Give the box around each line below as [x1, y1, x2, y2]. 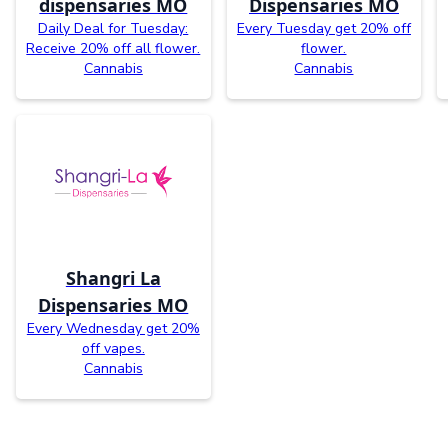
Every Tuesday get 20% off [236, 19, 411, 38]
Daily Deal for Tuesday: [38, 19, 189, 38]
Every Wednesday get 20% [26, 318, 200, 338]
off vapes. [81, 338, 145, 358]
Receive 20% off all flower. [26, 39, 201, 58]
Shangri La [65, 265, 161, 290]
